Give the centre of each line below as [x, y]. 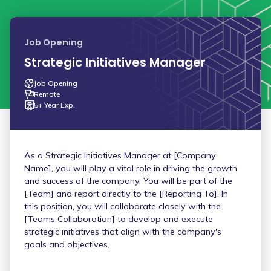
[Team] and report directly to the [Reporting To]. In [126, 194]
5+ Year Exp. [54, 105]
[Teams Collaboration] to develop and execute [119, 219]
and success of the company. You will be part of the [128, 181]
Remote [47, 94]
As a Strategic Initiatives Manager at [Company [120, 155]
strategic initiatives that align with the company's [123, 232]
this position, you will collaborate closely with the [122, 206]
